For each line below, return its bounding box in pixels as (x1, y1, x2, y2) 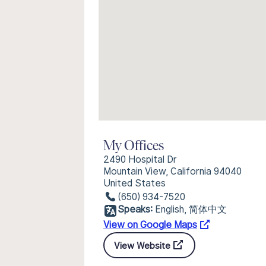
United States (103, 178, 166, 189)
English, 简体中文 (155, 204, 227, 215)
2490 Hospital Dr (103, 154, 177, 165)
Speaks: (118, 204, 153, 215)
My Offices (103, 140, 164, 154)
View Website (114, 240, 170, 251)
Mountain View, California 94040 (103, 166, 242, 177)
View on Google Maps (103, 219, 197, 230)
